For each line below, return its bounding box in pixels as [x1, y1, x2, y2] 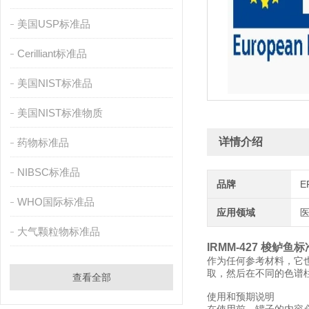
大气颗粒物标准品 [17, 226, 100, 237]
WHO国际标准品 [17, 196, 94, 208]
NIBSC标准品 [17, 166, 80, 178]
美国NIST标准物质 [17, 107, 103, 119]
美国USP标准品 [17, 18, 90, 30]
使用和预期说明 [207, 291, 275, 302]
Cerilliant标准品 [17, 48, 87, 59]
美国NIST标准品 [17, 77, 92, 89]
